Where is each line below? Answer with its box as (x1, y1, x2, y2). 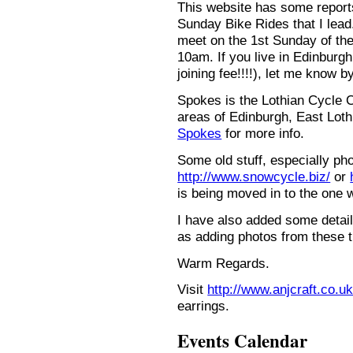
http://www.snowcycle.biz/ (177, 169, 331, 185)
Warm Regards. (177, 255, 270, 271)
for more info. (221, 125, 305, 142)
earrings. (177, 298, 230, 314)
